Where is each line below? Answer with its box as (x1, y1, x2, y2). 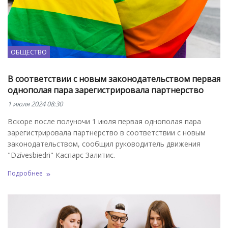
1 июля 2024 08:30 (8, 99, 63, 108)
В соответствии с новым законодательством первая (8, 73, 220, 84)
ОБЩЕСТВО (11, 47, 47, 56)
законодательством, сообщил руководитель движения (8, 138, 201, 149)
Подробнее (8, 169, 43, 178)
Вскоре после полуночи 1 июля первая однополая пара (8, 116, 201, 126)
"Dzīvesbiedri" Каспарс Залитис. (8, 150, 115, 160)
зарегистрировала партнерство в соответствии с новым (8, 127, 206, 137)
